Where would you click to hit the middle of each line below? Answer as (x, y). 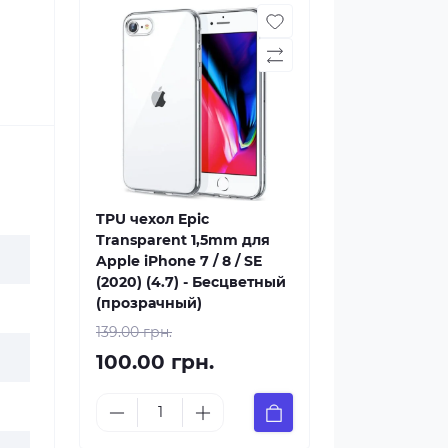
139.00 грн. (134, 332)
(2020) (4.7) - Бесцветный (191, 282)
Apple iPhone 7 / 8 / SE (179, 261)
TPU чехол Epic (152, 219)
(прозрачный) (149, 303)
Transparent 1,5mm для (183, 240)
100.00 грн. (155, 362)
